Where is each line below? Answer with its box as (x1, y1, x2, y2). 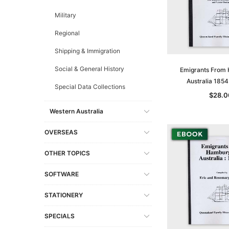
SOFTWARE (44, 170, 79, 178)
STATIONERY (44, 191, 83, 199)
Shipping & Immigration (55, 47, 120, 55)
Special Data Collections (55, 82, 125, 90)
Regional (55, 29, 80, 37)
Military (55, 11, 76, 19)
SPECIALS (44, 212, 75, 220)
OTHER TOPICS (44, 149, 90, 157)
